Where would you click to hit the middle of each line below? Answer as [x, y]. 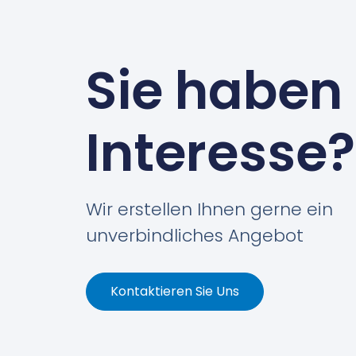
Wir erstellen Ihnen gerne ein [209, 209]
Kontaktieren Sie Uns [174, 291]
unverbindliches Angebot [194, 235]
